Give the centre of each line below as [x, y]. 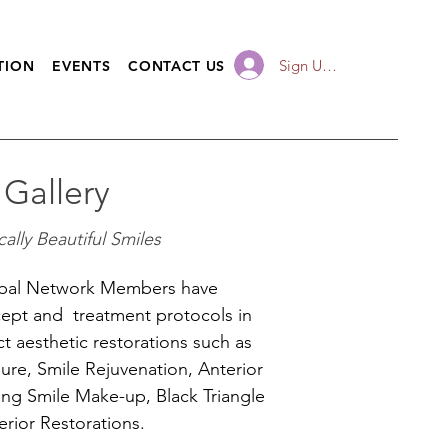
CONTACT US [176, 66]
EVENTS [81, 66]
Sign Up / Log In [333, 65]
